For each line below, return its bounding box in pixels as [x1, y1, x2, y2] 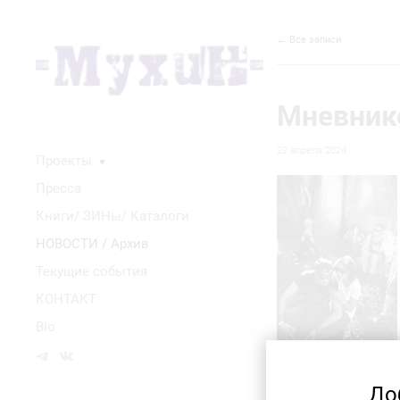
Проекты [36, 153, 92, 169]
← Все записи [277, 34, 341, 46]
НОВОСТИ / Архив [36, 236, 149, 252]
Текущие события [36, 263, 147, 279]
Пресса [36, 180, 81, 196]
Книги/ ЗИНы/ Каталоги [36, 208, 189, 224]
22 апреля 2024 [277, 145, 346, 156]
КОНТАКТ [36, 291, 96, 307]
